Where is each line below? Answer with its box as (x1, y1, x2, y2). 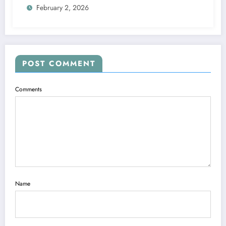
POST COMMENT (22, 58, 95, 70)
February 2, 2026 (36, 3, 89, 13)
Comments (15, 85, 42, 94)
